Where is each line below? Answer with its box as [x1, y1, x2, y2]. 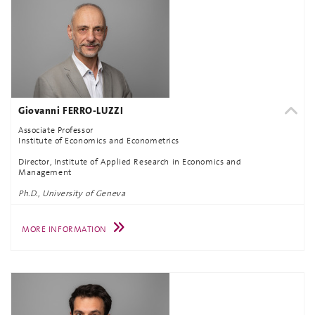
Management [18, 167, 72, 178]
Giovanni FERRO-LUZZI [18, 103, 124, 117]
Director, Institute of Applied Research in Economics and [18, 156, 242, 167]
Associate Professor [18, 124, 94, 136]
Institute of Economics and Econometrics [18, 135, 179, 146]
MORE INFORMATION [22, 223, 107, 235]
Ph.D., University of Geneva [18, 188, 126, 199]
